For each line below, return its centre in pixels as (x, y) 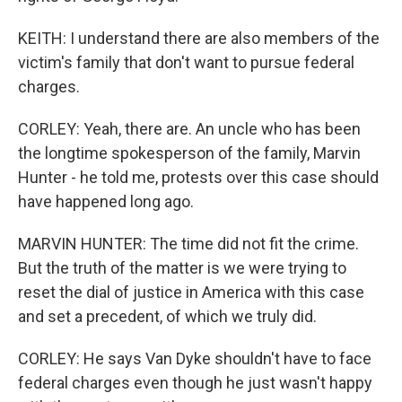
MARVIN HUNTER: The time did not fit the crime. (188, 244)
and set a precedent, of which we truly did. (167, 316)
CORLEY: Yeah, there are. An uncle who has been (189, 129)
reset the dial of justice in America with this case (191, 292)
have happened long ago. (106, 201)
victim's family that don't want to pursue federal (186, 62)
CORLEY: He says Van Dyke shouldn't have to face (195, 358)
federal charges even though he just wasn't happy (195, 383)
